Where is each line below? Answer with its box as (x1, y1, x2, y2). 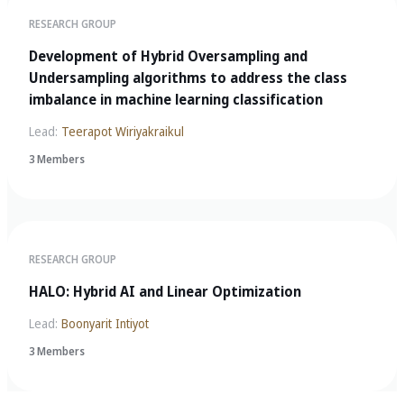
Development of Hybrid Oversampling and (29, 45, 308, 68)
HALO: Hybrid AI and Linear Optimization (29, 280, 301, 303)
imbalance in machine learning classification (29, 88, 323, 111)
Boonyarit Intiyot (61, 314, 149, 334)
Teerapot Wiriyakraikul (61, 122, 184, 142)
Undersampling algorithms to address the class (29, 67, 347, 89)
